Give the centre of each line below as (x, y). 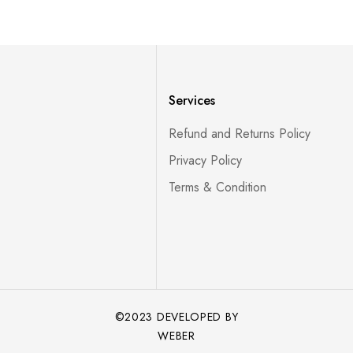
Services (191, 100)
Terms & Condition (217, 187)
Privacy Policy (205, 160)
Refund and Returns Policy (239, 134)
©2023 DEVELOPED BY (176, 317)
